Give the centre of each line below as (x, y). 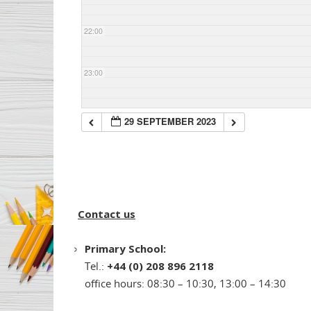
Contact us (107, 214)
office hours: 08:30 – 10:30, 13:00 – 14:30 (185, 284)
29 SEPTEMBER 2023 (170, 121)
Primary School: (127, 249)
